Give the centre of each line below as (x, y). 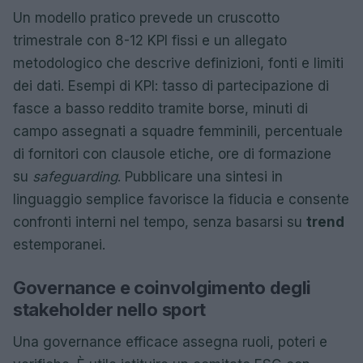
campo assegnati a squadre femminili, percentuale (178, 131)
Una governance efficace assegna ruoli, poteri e (170, 342)
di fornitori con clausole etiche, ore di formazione (172, 154)
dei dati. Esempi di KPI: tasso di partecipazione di (171, 86)
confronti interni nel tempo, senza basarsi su (160, 222)
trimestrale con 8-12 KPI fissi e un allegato (150, 41)
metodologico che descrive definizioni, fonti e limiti (178, 63)
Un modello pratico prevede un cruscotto (146, 18)
